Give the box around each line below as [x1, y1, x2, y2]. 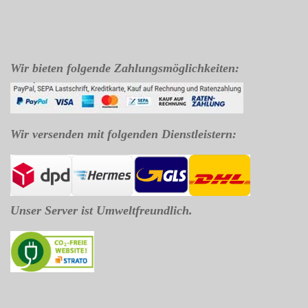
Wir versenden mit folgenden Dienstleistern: [10, 127, 236, 141]
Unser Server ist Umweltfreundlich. [10, 203, 192, 217]
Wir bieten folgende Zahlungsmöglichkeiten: [10, 61, 239, 75]
